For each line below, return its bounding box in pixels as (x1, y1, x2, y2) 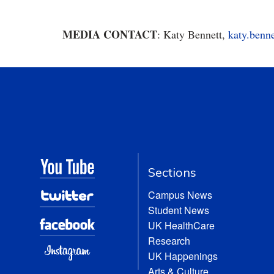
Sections (148, 165, 197, 180)
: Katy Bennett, (157, 27, 228, 42)
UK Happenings (148, 249, 218, 263)
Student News (148, 203, 210, 217)
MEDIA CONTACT (62, 26, 157, 42)
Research (148, 234, 191, 248)
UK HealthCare (148, 218, 215, 232)
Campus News (148, 188, 213, 202)
